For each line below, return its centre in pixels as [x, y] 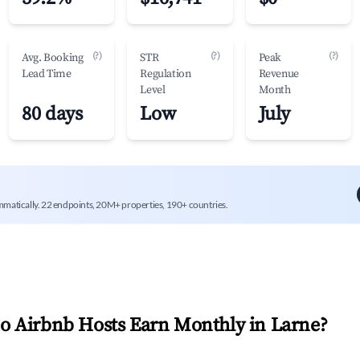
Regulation [166, 74]
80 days [52, 114]
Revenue [278, 74]
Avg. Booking [53, 58]
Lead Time [47, 74]
